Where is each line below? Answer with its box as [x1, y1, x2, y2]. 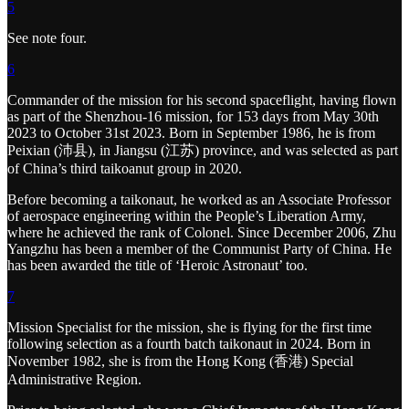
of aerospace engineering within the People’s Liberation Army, [7, 208, 366, 225]
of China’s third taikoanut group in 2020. [7, 161, 242, 177]
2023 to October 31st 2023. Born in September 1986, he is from [7, 125, 375, 142]
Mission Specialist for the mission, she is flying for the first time [7, 320, 372, 336]
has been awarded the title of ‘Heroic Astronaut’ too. [7, 257, 308, 274]
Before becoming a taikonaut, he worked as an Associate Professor [7, 192, 391, 208]
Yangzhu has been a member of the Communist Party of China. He [7, 241, 392, 257]
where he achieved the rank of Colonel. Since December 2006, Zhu [7, 225, 396, 241]
